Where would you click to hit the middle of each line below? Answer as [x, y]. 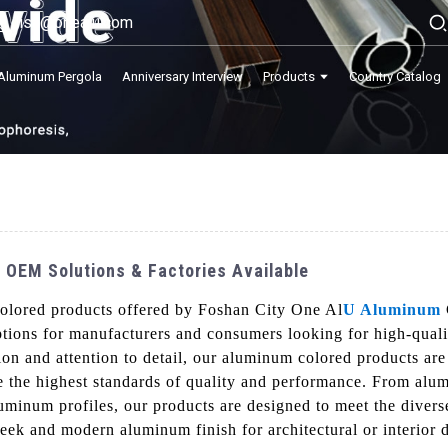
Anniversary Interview [183, 76]
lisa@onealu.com [74, 22]
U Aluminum [392, 309]
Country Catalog [395, 76]
